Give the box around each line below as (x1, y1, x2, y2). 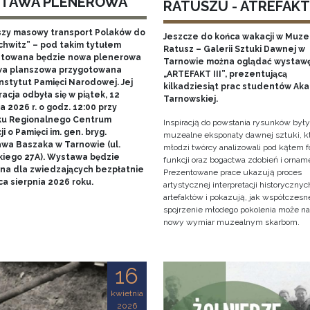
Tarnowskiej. (163, 94, 220, 104)
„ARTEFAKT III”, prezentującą (163, 69, 287, 80)
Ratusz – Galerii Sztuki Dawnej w (163, 44, 305, 55)
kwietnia (110, 289, 143, 299)
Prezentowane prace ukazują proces (163, 167, 302, 178)
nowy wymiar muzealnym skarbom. (163, 217, 300, 228)
